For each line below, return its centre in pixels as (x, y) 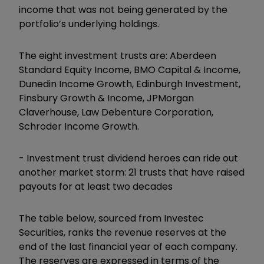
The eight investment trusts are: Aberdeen (118, 55)
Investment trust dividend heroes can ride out (132, 158)
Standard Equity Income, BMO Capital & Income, (130, 70)
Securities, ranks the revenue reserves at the (123, 232)
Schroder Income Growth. (79, 126)
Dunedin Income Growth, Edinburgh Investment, (130, 84)
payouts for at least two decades (96, 186)
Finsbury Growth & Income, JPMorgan (106, 98)
